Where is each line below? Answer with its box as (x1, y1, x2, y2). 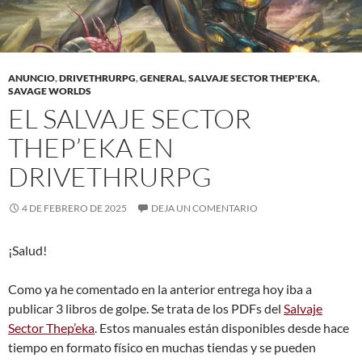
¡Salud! (8, 242, 47, 259)
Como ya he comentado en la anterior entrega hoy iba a (8, 281, 312, 297)
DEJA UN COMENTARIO (151, 202, 258, 215)
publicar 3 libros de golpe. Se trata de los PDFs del (8, 301, 284, 317)
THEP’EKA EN (8, 131, 174, 165)
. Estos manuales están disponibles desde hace (95, 320, 349, 336)
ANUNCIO (8, 72, 55, 85)
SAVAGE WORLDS (8, 85, 91, 98)
